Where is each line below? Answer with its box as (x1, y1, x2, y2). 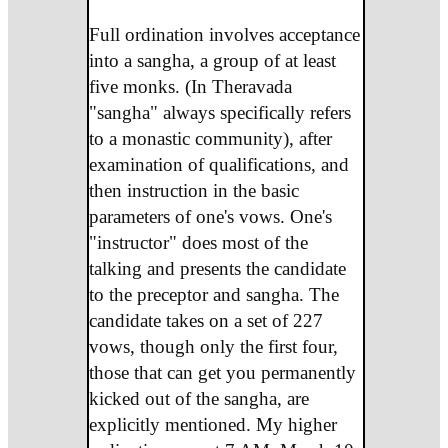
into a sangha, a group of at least (88, 49, 336, 71)
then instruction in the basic (88, 179, 299, 201)
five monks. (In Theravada (88, 75, 292, 97)
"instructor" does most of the (88, 231, 308, 253)
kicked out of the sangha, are (88, 387, 309, 409)
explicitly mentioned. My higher (88, 413, 337, 435)
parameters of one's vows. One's (88, 205, 332, 227)
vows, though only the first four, (88, 335, 338, 357)
